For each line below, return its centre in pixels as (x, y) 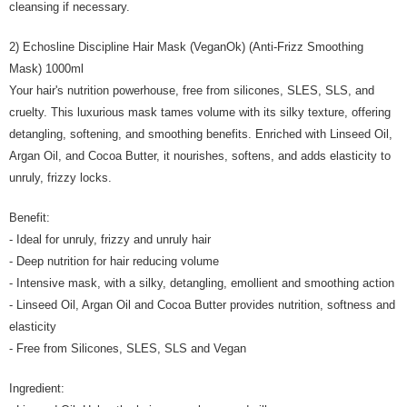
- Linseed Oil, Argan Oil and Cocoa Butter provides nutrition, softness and (202, 305)
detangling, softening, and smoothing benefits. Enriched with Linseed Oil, (201, 134)
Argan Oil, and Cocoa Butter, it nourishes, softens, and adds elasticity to (200, 156)
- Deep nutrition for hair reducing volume (114, 261)
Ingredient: (39, 388)
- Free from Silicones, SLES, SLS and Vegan (128, 348)
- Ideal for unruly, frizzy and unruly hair (112, 239)
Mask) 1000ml (46, 69)
